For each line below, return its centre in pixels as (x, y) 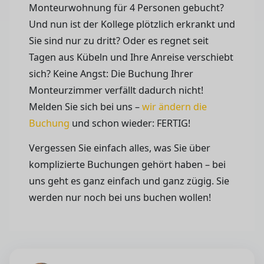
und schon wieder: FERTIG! (130, 123)
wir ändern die (174, 106)
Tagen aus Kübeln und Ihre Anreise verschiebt (131, 57)
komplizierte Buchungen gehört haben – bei (127, 164)
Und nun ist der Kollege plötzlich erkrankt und (132, 24)
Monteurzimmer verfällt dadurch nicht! (116, 90)
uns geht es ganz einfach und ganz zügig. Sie (129, 181)
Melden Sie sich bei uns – (85, 106)
